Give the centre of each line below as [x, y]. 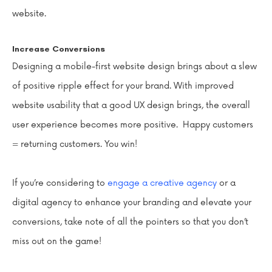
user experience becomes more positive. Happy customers [133, 125]
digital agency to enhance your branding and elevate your [132, 202]
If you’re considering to [60, 183]
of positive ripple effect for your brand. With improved [123, 86]
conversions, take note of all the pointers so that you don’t [130, 222]
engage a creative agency [162, 183]
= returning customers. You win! [76, 144]
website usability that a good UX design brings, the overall [131, 105]
